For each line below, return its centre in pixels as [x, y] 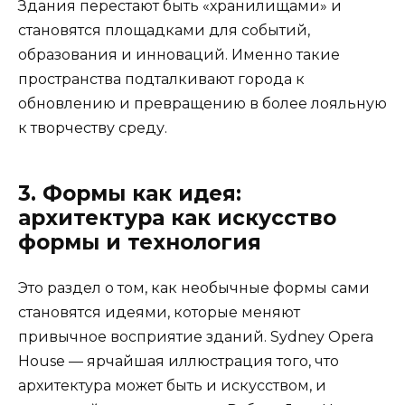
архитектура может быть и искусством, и [172, 386]
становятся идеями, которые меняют [159, 313]
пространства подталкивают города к [161, 80]
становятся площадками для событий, [164, 31]
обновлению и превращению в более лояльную [202, 104]
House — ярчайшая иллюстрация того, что [179, 362]
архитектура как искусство [177, 218]
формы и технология [140, 243]
